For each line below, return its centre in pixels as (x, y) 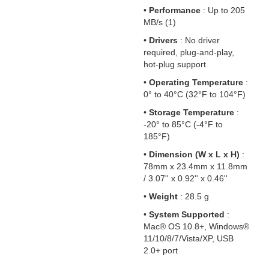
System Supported (188, 214)
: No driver (200, 40)
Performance (176, 10)
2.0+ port (161, 250)
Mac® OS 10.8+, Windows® (196, 226)
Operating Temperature (197, 82)
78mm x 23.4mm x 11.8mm (195, 166)
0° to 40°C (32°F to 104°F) (195, 94)
